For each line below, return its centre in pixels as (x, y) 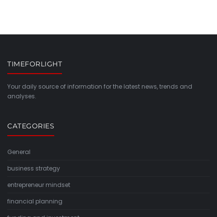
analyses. (22, 96)
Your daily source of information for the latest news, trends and (100, 87)
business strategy (34, 169)
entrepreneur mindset (39, 185)
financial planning (35, 201)
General (19, 152)
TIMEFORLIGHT (35, 64)
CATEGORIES (31, 126)
